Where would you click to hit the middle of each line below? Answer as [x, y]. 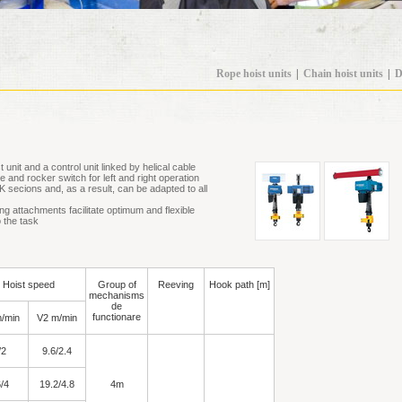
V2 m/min [57, 318]
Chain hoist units [343, 74]
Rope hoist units [254, 74]
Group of [117, 284]
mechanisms [117, 295]
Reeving [176, 284]
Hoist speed [28, 284]
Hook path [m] [239, 284]
